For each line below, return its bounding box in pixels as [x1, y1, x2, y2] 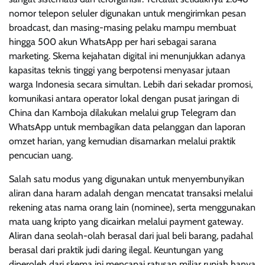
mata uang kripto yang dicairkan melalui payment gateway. [9, 215, 243, 227]
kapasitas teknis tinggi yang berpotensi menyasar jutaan [9, 64, 230, 76]
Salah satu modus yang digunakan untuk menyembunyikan [9, 173, 244, 185]
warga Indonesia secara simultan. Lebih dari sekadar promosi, [9, 78, 253, 90]
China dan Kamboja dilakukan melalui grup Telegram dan [9, 106, 236, 118]
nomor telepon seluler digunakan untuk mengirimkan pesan [9, 7, 246, 19]
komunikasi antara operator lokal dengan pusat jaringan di [9, 92, 239, 104]
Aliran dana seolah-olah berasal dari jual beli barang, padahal [9, 230, 253, 241]
